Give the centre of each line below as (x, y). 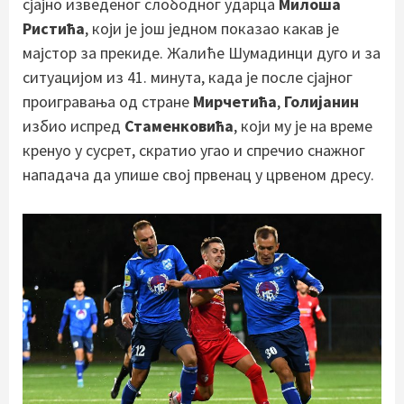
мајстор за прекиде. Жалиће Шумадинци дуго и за (202, 53)
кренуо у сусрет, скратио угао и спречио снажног (194, 151)
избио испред (73, 126)
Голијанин (321, 102)
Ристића (54, 29)
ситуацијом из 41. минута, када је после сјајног (188, 78)
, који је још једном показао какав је (212, 29)
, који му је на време (303, 126)
